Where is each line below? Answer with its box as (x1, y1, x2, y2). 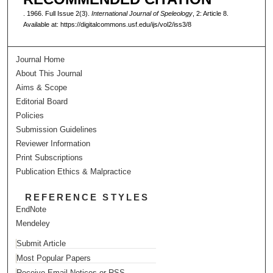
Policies (16, 110, 44, 120)
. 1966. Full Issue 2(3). (23, 10, 91, 18)
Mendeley (16, 218, 51, 228)
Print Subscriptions (16, 152, 83, 162)
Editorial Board (16, 96, 68, 106)
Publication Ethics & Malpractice (16, 166, 132, 176)
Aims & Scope (16, 82, 68, 92)
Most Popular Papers (16, 253, 91, 263)
